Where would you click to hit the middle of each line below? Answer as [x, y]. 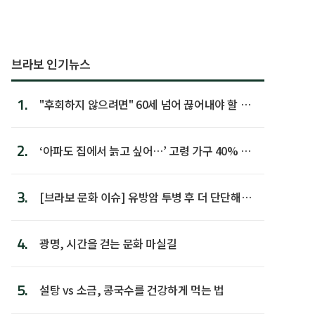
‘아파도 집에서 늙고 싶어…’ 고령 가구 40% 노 [145, 150]
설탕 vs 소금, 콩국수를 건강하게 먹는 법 [132, 289]
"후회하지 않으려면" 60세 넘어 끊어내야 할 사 [145, 104]
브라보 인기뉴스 [51, 63]
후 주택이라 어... [77, 167]
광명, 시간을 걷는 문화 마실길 [108, 243]
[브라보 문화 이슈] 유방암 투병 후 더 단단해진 [146, 197]
